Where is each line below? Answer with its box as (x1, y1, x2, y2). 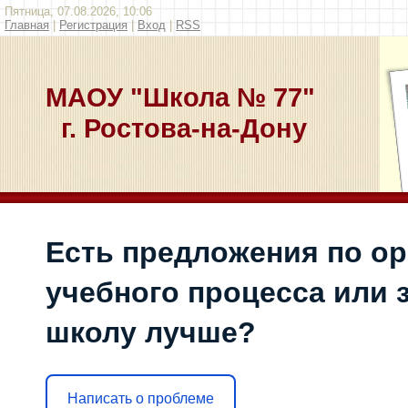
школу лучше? (46, 316, 256, 349)
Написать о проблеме (67, 390, 214, 406)
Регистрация (59, 18, 127, 32)
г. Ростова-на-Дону (60, 113, 307, 143)
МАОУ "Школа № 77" (45, 82, 315, 112)
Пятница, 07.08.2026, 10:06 (5, 5, 152, 18)
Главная (5, 18, 49, 32)
